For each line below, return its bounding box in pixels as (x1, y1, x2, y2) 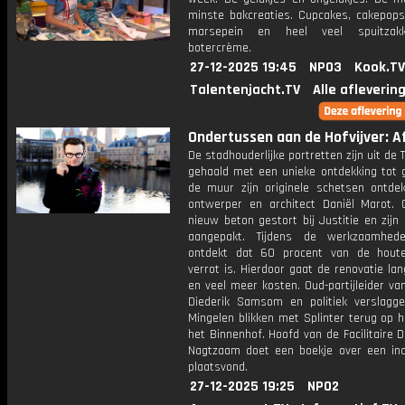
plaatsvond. (188, 359, 248, 375)
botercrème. (188, 40, 251, 56)
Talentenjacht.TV (190, 80, 300, 99)
